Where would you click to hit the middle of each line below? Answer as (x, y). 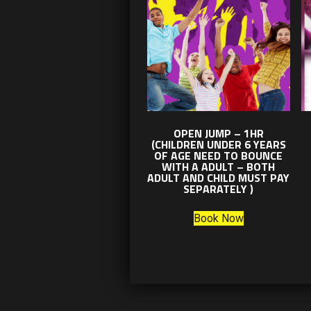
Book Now (218, 218)
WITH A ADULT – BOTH (219, 166)
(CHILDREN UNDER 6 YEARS (218, 144)
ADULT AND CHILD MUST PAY (219, 177)
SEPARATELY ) (219, 188)
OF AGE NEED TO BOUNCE (219, 155)
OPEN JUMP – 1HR (218, 133)
